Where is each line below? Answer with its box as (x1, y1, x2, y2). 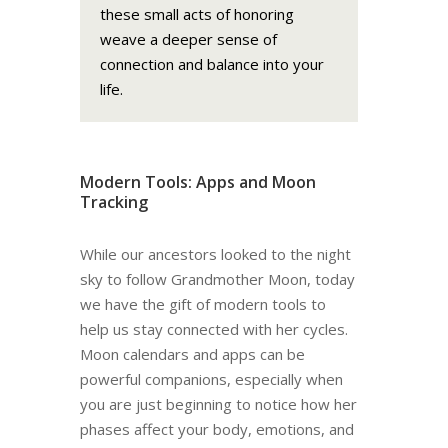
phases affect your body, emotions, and (79, 418, 354, 439)
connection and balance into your (99, 53, 324, 74)
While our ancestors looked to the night (79, 243, 351, 264)
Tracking (79, 190, 148, 213)
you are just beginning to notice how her (79, 393, 357, 414)
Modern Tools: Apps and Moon (79, 170, 316, 193)
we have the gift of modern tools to (79, 293, 326, 314)
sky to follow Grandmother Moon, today (79, 268, 355, 289)
